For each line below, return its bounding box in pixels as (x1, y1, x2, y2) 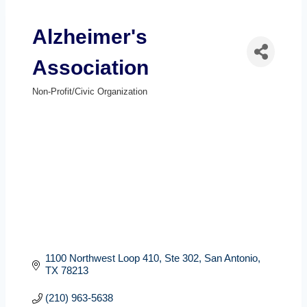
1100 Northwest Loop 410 (45, 251, 159, 264)
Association (32, 56, 149, 79)
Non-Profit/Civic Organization (32, 86, 147, 97)
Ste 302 (164, 251, 199, 264)
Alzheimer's (32, 25, 147, 48)
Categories (32, 96, 102, 112)
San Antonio (204, 251, 258, 264)
